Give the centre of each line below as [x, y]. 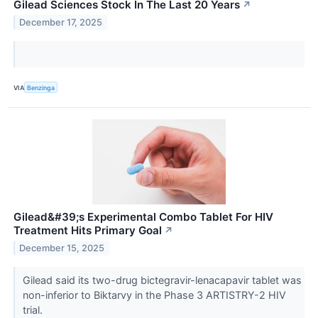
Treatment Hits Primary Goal [88, 231]
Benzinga [41, 87]
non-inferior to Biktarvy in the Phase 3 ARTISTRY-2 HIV [154, 295]
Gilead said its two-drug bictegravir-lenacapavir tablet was [162, 280]
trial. [34, 310]
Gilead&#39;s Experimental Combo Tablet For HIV [143, 217]
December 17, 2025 [61, 23]
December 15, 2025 [62, 248]
